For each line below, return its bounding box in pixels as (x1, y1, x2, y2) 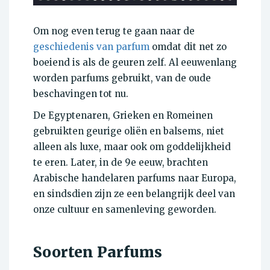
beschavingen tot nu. (33, 88, 128, 100)
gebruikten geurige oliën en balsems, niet (33, 125, 224, 137)
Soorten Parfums (33, 243, 162, 262)
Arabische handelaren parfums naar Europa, (33, 172, 236, 184)
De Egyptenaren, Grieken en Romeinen (33, 110, 213, 122)
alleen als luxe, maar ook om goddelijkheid (33, 141, 231, 153)
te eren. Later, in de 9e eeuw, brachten (33, 157, 208, 169)
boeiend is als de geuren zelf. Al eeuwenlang (33, 57, 237, 69)
